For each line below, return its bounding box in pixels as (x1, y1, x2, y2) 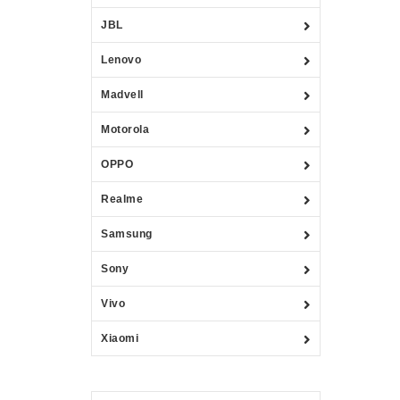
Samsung (101, 227, 153, 240)
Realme (101, 192, 143, 205)
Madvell (101, 87, 144, 101)
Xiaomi (101, 331, 138, 345)
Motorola (101, 122, 149, 136)
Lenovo (101, 53, 141, 66)
